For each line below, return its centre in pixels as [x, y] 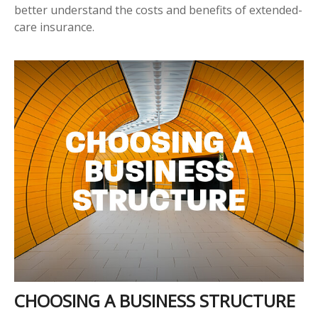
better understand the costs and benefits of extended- [158, 10]
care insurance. [54, 27]
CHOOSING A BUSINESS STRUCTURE [155, 301]
